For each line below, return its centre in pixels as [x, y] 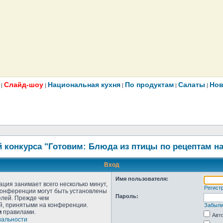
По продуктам [149, 85]
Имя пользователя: [142, 179]
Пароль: [127, 196]
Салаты [192, 85]
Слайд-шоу [24, 85]
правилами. [19, 212]
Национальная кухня [84, 85]
